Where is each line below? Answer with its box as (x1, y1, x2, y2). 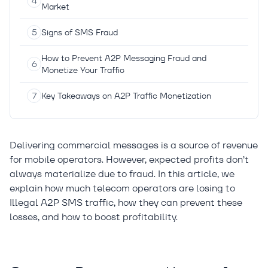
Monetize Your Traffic (41, 65, 124, 75)
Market (41, 1, 69, 12)
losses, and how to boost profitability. (10, 211, 178, 223)
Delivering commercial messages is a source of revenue (10, 139, 258, 151)
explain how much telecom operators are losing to (10, 182, 235, 194)
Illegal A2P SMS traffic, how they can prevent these (10, 196, 242, 209)
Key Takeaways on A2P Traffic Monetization (41, 90, 211, 101)
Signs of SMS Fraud (41, 27, 118, 38)
